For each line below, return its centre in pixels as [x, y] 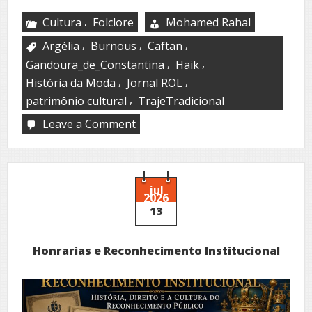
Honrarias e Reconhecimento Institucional [156, 250]
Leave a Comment [89, 124]
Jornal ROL [155, 83]
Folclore [113, 22]
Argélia [61, 46]
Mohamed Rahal [208, 22]
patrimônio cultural [76, 101]
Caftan [165, 46]
